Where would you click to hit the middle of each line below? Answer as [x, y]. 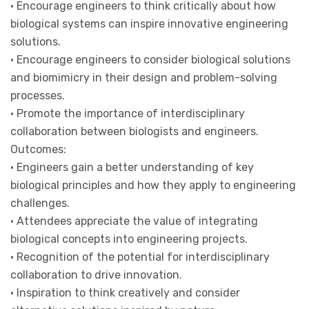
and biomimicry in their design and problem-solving [144, 77]
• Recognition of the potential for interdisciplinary [140, 257]
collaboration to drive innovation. [96, 275]
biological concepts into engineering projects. [129, 239]
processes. [38, 95]
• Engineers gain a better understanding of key [132, 167]
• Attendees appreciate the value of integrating [134, 221]
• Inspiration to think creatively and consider [125, 292]
